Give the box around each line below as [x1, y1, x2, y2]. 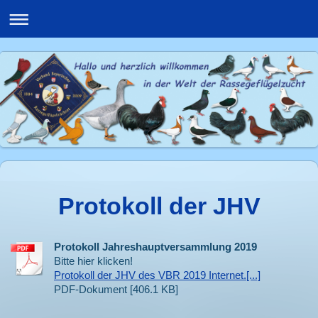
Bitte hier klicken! [54, 255, 133, 268]
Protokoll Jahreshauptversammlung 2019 [54, 241, 257, 253]
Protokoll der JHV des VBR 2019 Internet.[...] [54, 269, 261, 282]
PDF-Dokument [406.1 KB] [54, 283, 178, 296]
